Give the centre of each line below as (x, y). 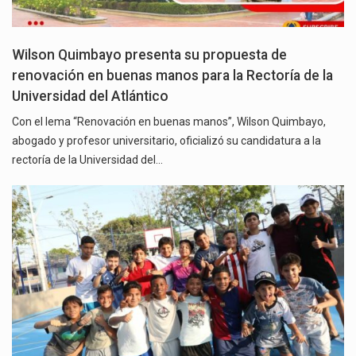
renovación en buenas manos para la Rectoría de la (172, 75)
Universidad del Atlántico (90, 96)
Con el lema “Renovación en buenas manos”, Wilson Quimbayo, (169, 121)
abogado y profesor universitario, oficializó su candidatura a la (166, 140)
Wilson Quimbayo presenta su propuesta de (149, 54)
